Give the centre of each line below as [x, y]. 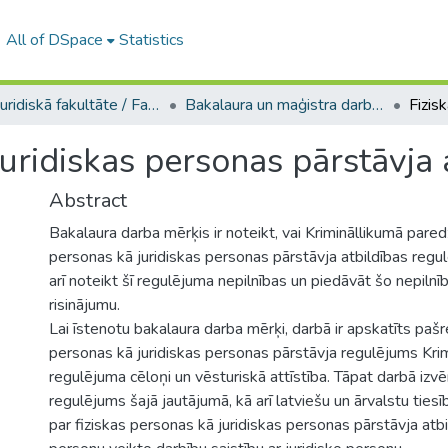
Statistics [151, 40]
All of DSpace [54, 40]
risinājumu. [84, 305]
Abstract [88, 200]
